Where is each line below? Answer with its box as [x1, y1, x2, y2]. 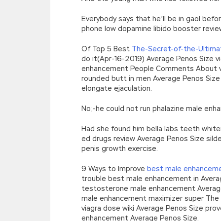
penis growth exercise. [81, 144, 158, 153]
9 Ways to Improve [81, 164, 147, 173]
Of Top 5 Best [81, 44, 132, 53]
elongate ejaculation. [81, 83, 152, 93]
